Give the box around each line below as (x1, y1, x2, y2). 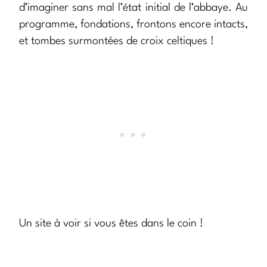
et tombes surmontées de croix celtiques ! (19, 36, 214, 47)
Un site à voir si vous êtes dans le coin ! (19, 218, 203, 229)
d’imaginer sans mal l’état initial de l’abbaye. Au (19, 2, 248, 14)
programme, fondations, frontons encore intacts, (19, 19, 248, 30)
